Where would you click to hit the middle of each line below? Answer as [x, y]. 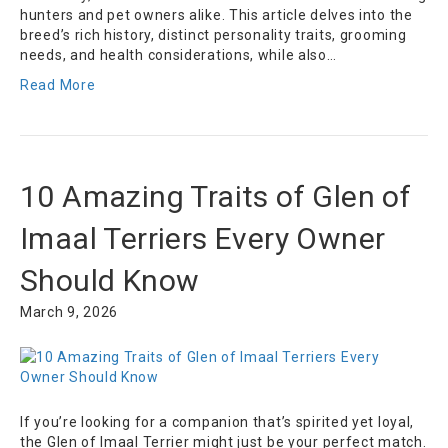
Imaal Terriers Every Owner [203, 239]
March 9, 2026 [69, 312]
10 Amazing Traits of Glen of [216, 197]
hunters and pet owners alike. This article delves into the [216, 15]
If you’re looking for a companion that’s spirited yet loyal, [217, 422]
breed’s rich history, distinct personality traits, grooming [213, 35]
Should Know [110, 281]
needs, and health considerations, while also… [178, 55]
